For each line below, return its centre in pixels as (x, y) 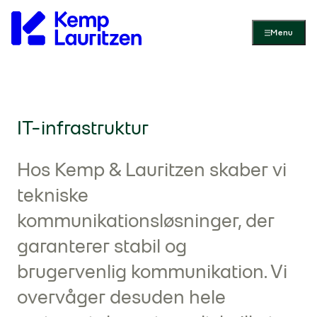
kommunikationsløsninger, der (146, 220)
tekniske (53, 195)
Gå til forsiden (177, 10)
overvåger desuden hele (121, 296)
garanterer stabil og (102, 246)
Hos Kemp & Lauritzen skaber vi (152, 169)
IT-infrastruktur (83, 127)
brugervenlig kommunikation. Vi (152, 271)
